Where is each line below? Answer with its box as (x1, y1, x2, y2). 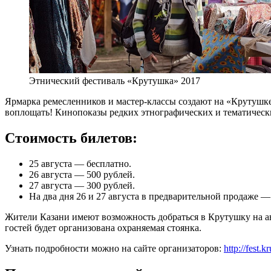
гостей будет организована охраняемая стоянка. (5, 222, 201, 233)
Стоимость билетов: (5, 129, 137, 146)
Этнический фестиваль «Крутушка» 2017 (29, 75, 200, 86)
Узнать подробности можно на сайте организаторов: (5, 243, 224, 253)
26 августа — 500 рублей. (29, 169, 135, 180)
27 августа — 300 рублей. (29, 180, 135, 191)
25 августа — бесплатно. (29, 158, 131, 169)
